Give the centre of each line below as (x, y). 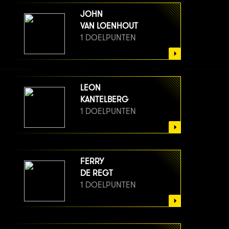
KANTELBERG (104, 100)
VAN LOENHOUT (109, 26)
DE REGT (97, 173)
